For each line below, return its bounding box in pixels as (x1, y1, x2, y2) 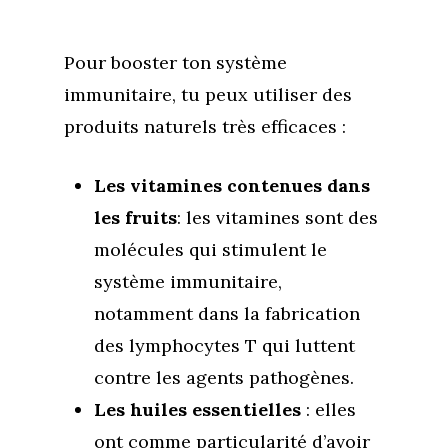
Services (258, 411, 327, 436)
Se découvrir (278, 369, 364, 389)
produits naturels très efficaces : (64, 115, 346, 138)
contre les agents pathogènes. (94, 366, 354, 389)
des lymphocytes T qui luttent (94, 334, 355, 357)
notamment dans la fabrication (94, 302, 360, 325)
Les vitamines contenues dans (94, 174, 370, 197)
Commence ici (258, 279, 380, 304)
